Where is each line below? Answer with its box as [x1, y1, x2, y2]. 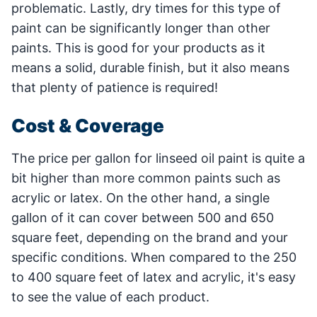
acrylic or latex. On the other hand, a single [11, 190, 270, 205]
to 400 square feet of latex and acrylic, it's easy [11, 269, 296, 284]
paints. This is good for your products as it [11, 40, 265, 55]
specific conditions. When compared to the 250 [11, 249, 296, 265]
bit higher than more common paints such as [11, 170, 280, 185]
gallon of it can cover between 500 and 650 [11, 209, 274, 225]
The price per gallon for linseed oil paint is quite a [11, 150, 305, 166]
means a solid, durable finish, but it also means [11, 59, 289, 75]
